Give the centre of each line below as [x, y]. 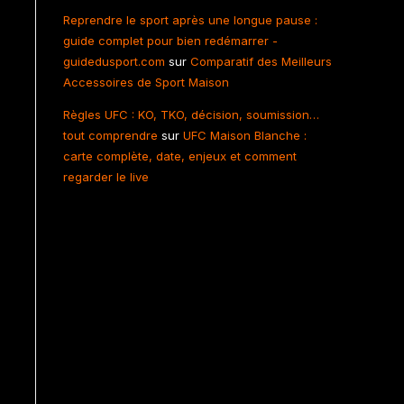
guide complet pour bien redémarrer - [170, 41]
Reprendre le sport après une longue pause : [190, 20]
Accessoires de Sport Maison [146, 82]
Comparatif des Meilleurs [261, 61]
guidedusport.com [114, 61]
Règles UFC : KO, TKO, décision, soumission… [191, 115]
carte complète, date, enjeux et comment [180, 156]
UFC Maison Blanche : [245, 135]
